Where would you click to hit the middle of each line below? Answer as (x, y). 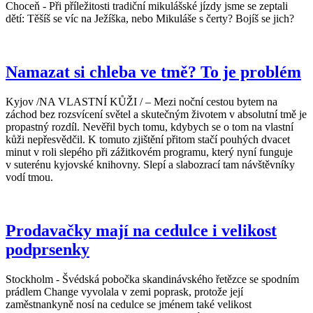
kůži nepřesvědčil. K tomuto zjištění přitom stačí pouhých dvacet (148, 140)
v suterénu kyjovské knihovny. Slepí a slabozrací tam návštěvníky (150, 165)
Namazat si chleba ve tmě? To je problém (153, 72)
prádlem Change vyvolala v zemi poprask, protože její (124, 291)
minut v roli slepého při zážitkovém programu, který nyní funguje (149, 152)
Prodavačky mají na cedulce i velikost (141, 231)
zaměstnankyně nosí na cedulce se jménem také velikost (129, 304)
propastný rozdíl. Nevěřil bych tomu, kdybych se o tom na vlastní (150, 127)
